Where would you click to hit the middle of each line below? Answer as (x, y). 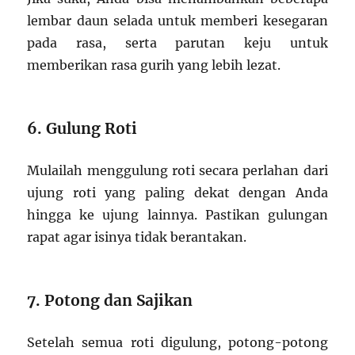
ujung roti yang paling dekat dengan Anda (177, 193)
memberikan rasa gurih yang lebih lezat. (154, 65)
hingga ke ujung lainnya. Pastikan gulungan (177, 215)
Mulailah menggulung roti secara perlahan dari (177, 171)
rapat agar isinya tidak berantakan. (137, 237)
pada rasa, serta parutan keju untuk (177, 43)
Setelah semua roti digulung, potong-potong (177, 343)
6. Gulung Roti (82, 129)
